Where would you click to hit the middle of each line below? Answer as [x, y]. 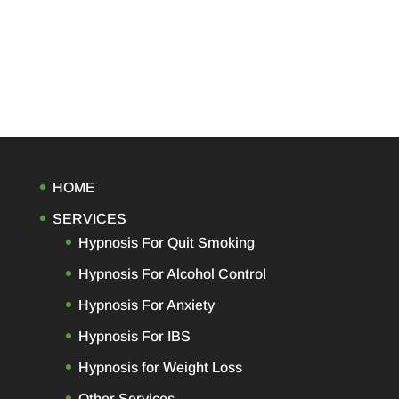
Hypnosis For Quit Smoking [166, 242]
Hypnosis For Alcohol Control [172, 273]
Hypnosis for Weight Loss [160, 367]
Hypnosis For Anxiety [146, 305]
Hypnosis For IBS [134, 336]
